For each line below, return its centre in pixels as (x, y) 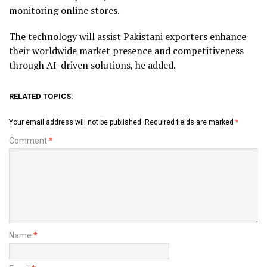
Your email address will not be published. (76, 122)
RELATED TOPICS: (41, 97)
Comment (29, 141)
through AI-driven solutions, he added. (92, 65)
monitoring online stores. (64, 10)
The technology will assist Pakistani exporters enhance (128, 37)
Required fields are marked (190, 122)
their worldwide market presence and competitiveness (126, 51)
